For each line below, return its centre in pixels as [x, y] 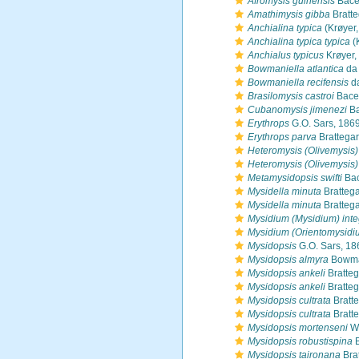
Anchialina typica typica [299, 42]
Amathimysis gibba [289, 14]
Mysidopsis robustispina [300, 341]
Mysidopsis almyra [288, 260]
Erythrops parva [282, 137]
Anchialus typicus [286, 55]
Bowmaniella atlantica [296, 69]
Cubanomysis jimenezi [297, 110]
